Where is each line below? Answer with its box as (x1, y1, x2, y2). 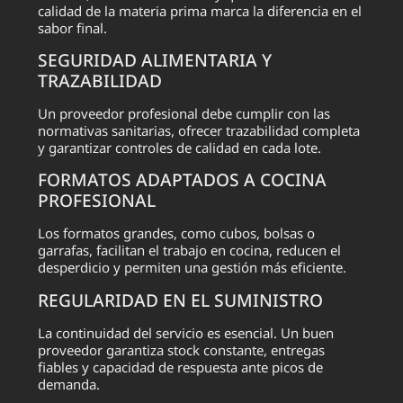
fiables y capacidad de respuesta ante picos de (38, 357, 324, 376)
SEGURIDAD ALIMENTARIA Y (38, 48, 273, 73)
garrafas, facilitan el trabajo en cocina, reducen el (38, 241, 342, 260)
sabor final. (38, 18, 108, 37)
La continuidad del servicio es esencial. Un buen (38, 323, 335, 342)
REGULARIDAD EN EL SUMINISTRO (38, 287, 324, 312)
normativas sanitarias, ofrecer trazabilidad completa (38, 121, 361, 140)
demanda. (38, 374, 101, 393)
